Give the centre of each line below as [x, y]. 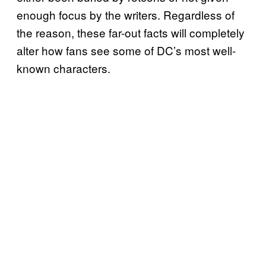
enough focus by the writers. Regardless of [126, 15]
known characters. [65, 68]
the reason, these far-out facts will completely [131, 33]
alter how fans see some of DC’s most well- [126, 50]
